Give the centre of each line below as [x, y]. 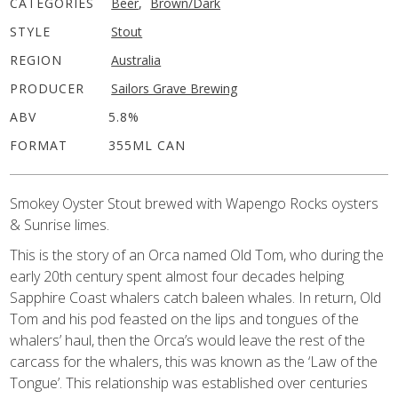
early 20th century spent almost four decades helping [177, 277]
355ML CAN [147, 146]
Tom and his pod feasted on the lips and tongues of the [185, 319]
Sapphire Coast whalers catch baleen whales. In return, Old [196, 298]
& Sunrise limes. [60, 225]
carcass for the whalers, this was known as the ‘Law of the [194, 362]
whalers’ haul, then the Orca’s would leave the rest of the [188, 341]
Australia [136, 60]
